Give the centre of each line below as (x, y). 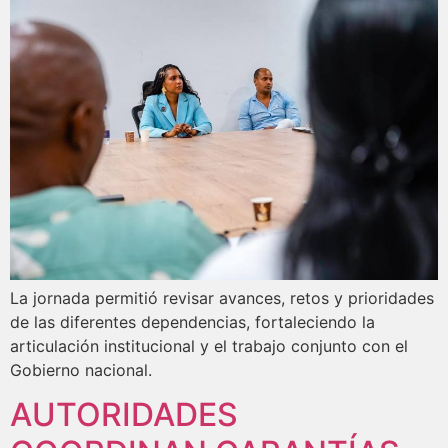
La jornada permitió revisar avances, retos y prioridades (222, 297)
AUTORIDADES (124, 415)
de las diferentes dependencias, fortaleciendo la (192, 321)
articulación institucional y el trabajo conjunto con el (209, 345)
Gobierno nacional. (81, 369)
